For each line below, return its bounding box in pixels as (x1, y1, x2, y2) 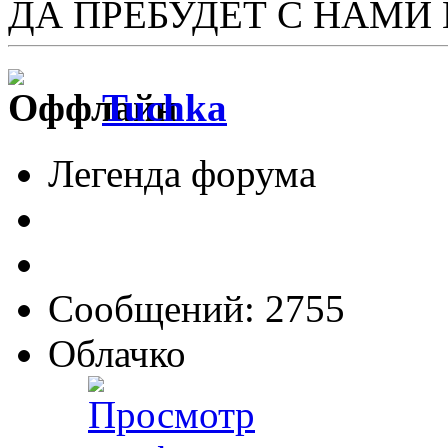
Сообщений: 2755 (48, 286, 345, 330)
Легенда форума (48, 151, 316, 195)
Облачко (48, 331, 186, 375)
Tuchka (102, 85, 227, 129)
